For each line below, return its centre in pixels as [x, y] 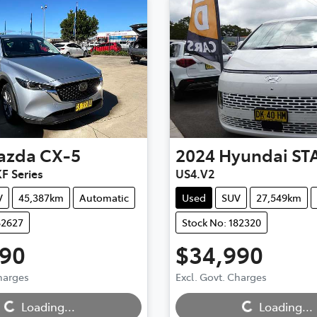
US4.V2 [195, 174]
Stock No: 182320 [221, 223]
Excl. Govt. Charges [221, 277]
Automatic [104, 198]
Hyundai [253, 155]
